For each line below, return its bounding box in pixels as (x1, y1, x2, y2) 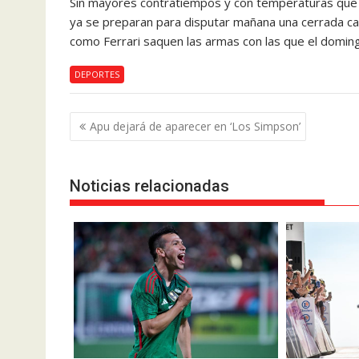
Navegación (69, 110, 171, 133)
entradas (69, 151, 146, 175)
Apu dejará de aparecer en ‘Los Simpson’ (90, 118, 301, 134)
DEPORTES (75, 68, 119, 80)
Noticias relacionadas (70, 176, 229, 196)
